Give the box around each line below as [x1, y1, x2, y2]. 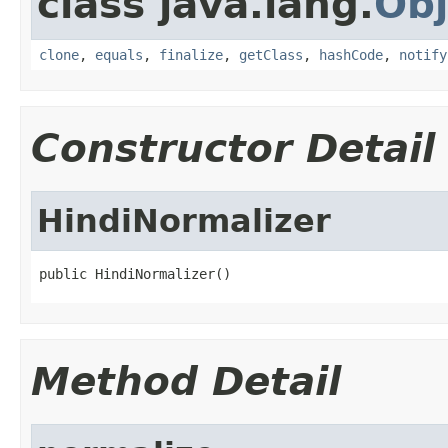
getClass [239, 46, 303, 63]
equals [95, 46, 143, 63]
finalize [159, 46, 223, 63]
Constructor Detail [31, 125, 435, 171]
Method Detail [31, 358, 341, 404]
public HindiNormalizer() [39, 265, 231, 282]
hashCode [319, 46, 383, 63]
